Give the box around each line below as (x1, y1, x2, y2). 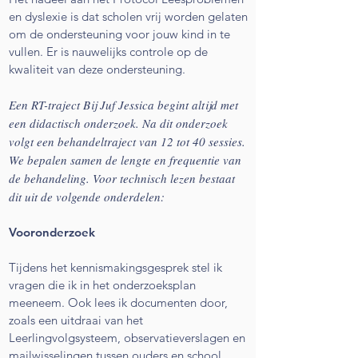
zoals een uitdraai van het (9, 312, 143, 328)
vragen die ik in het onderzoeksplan (9, 276, 196, 292)
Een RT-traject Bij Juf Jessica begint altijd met (9, 96, 238, 113)
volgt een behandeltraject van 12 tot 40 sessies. (9, 133, 245, 149)
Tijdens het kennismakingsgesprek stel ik (9, 259, 222, 275)
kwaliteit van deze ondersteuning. (9, 61, 185, 77)
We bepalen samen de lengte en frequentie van (9, 151, 241, 168)
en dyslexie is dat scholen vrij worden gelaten (9, 8, 248, 24)
